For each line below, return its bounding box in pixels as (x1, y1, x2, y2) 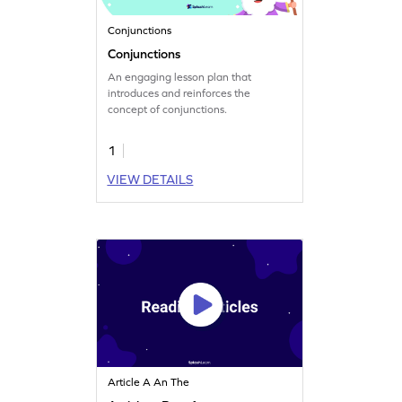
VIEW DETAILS (107, 171, 194, 187)
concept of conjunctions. (108, 102, 228, 116)
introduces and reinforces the (108, 86, 251, 100)
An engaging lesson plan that (108, 70, 252, 83)
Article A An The (108, 375, 190, 389)
